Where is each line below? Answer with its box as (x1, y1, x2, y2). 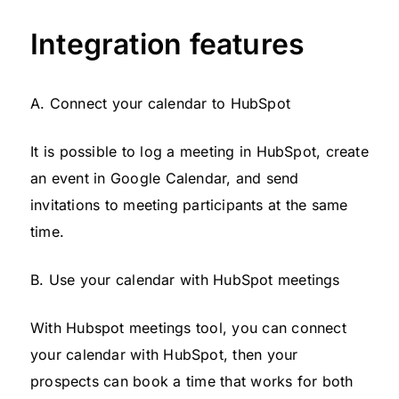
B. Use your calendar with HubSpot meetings (30, 270, 340, 289)
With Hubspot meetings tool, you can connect (30, 318, 346, 337)
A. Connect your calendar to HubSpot (30, 94, 290, 112)
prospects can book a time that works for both (30, 371, 354, 390)
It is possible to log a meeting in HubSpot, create (30, 142, 369, 160)
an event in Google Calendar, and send (30, 168, 299, 187)
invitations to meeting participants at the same (30, 195, 348, 214)
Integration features (30, 26, 305, 61)
